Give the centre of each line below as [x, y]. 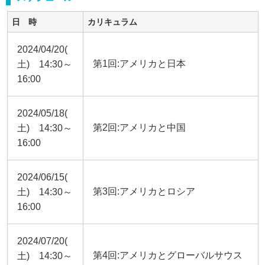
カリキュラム [112, 22]
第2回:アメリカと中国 [139, 127]
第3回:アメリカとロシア [144, 191]
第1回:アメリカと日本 [139, 64]
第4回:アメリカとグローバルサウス [167, 255]
